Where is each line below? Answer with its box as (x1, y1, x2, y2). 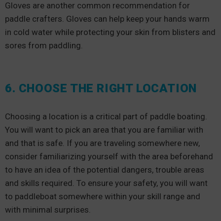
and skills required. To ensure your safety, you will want (5, 178, 208, 188)
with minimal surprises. (5, 205, 93, 215)
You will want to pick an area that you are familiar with (5, 125, 203, 135)
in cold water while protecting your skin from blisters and (5, 27, 216, 37)
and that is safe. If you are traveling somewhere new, (5, 138, 200, 148)
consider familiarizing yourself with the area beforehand (5, 151, 213, 161)
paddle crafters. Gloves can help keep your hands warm (5, 14, 210, 24)
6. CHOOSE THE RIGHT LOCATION (5, 81, 200, 95)
